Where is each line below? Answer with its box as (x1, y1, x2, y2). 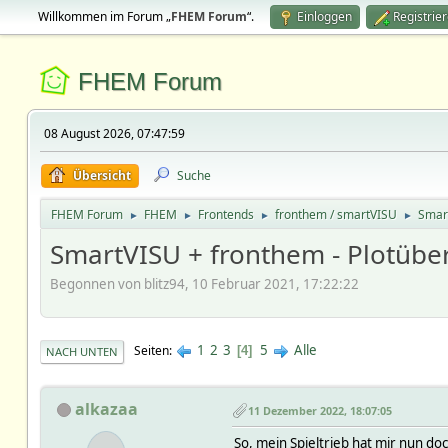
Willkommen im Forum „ (37, 8, 171, 25)
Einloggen (296, 8, 352, 25)
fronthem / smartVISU (274, 206, 397, 223)
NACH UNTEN (45, 343, 118, 359)
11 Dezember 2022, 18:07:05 (247, 402, 392, 418)
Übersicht (72, 167, 131, 184)
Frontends (197, 206, 254, 223)
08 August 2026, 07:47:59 (43, 125, 185, 142)
